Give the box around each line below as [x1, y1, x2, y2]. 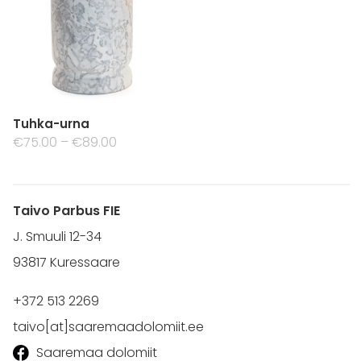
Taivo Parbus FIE [13, 201, 120, 220]
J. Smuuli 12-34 [13, 227, 102, 246]
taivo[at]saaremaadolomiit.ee [13, 317, 204, 336]
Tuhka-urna [13, 115, 89, 132]
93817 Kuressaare [13, 253, 120, 272]
